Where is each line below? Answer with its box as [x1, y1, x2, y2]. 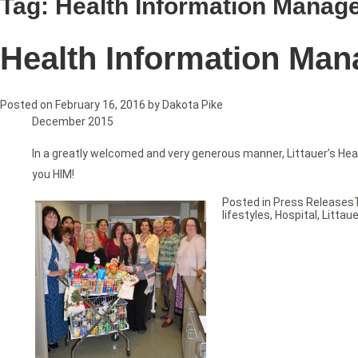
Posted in [222, 196, 273, 209]
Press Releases [273, 196, 354, 209]
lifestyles [222, 209, 270, 222]
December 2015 [32, 115, 113, 129]
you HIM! [32, 168, 74, 181]
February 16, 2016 [55, 98, 145, 112]
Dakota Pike [162, 98, 223, 112]
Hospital [275, 209, 317, 222]
